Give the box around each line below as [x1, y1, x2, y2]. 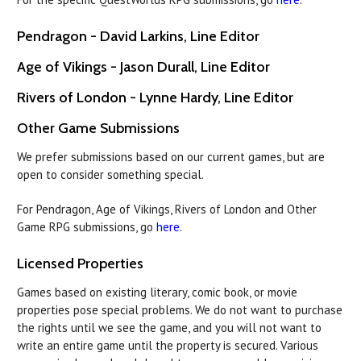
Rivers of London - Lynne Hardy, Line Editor [17, 88, 293, 106]
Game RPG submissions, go [17, 218, 156, 234]
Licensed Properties [17, 254, 143, 272]
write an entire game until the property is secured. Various [17, 337, 318, 353]
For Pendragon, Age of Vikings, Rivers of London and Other [17, 201, 317, 217]
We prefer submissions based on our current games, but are [17, 148, 325, 164]
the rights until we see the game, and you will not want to [17, 319, 322, 335]
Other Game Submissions [17, 118, 180, 137]
